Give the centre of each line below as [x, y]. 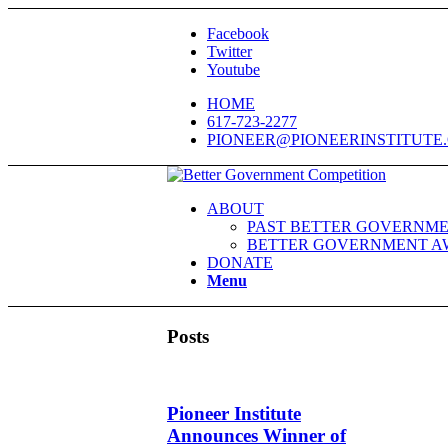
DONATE [240, 262]
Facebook [238, 33]
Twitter [229, 51]
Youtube [233, 69]
